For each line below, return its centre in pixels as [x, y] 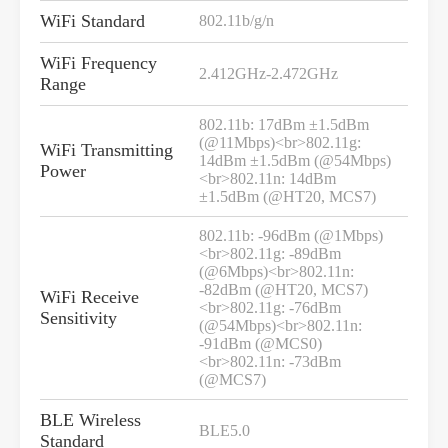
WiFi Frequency [98, 63]
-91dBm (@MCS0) [260, 344]
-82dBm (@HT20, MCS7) [283, 290]
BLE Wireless [90, 420]
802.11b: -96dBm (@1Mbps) [291, 236]
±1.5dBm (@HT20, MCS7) [287, 197]
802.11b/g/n [236, 21]
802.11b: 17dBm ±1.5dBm [284, 125]
